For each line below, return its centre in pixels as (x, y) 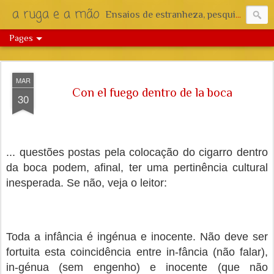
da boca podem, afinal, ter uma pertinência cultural (137, 168)
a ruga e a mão (56, 14)
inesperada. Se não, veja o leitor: (88, 183)
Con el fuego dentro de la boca (152, 92)
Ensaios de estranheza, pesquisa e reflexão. (170, 15)
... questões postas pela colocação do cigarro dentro (137, 152)
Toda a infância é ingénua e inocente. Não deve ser (137, 237)
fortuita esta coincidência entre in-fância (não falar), (137, 252)
